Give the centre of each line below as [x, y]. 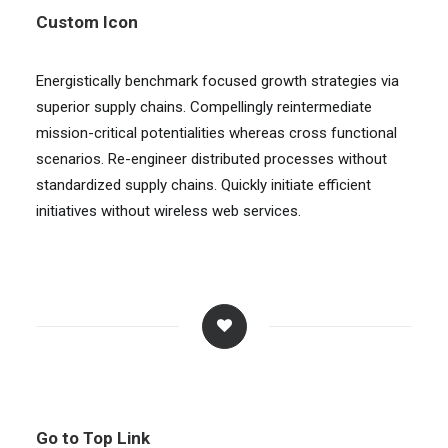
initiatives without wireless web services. [168, 211]
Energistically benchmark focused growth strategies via [217, 81]
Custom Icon [87, 22]
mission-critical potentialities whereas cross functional [216, 133]
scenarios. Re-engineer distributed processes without [211, 159]
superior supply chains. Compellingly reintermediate [204, 107]
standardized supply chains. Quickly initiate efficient [203, 185]
